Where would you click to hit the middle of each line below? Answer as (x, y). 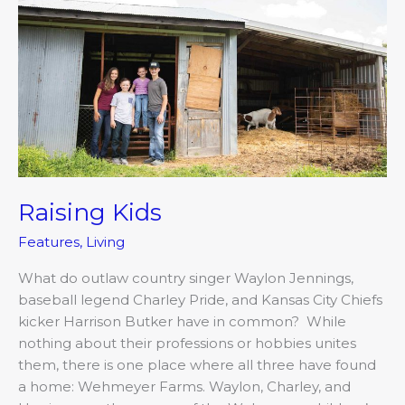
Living (105, 241)
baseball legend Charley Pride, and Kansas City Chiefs (200, 299)
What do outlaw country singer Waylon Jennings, (186, 278)
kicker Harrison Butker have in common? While (182, 321)
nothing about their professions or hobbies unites (187, 343)
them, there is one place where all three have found (197, 364)
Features (49, 241)
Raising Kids (90, 212)
